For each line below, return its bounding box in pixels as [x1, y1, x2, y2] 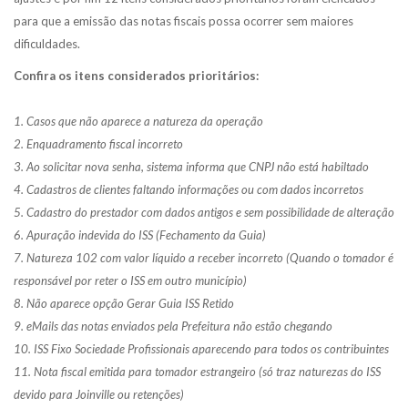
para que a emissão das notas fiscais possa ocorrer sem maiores [14, 13, 353, 28]
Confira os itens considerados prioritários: [14, 67, 259, 83]
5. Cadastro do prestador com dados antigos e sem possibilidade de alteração [14, 204, 394, 219]
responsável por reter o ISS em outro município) [14, 272, 247, 288]
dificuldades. [14, 36, 80, 51]
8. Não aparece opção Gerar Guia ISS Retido [14, 295, 234, 311]
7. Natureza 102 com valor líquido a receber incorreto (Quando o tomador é [14, 250, 393, 265]
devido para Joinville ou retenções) [14, 386, 184, 402]
